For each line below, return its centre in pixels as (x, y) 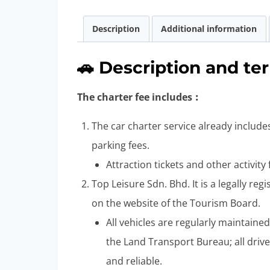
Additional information (209, 28)
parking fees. (121, 145)
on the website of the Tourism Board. (176, 203)
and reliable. (134, 261)
